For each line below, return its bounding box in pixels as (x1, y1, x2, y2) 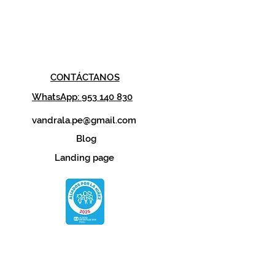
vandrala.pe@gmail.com (32, 115, 136, 126)
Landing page (55, 152, 114, 164)
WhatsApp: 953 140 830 (32, 91, 133, 103)
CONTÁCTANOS (50, 72, 120, 83)
